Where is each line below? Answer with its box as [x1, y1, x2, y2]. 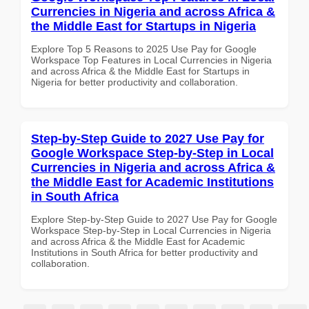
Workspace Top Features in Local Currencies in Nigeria [31, 54, 272, 66]
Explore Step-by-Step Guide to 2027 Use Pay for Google [31, 213, 277, 225]
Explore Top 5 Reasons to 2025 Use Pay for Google [31, 43, 257, 54]
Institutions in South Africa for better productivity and [31, 246, 258, 258]
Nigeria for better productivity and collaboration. [31, 76, 238, 88]
